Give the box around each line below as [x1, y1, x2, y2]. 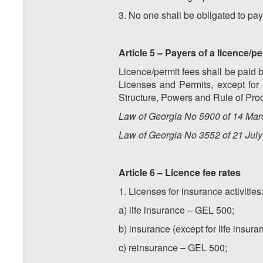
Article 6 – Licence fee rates [119, 166, 241, 180]
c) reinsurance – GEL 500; [119, 241, 227, 255]
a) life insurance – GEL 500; [119, 203, 234, 217]
